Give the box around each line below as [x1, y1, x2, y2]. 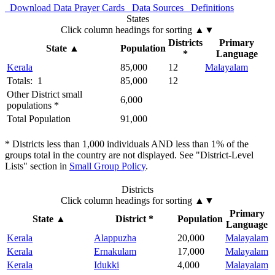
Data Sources [127, 2, 184, 14]
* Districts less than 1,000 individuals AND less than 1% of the [5, 139, 249, 150]
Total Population [7, 114, 71, 125]
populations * [7, 100, 59, 111]
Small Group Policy [69, 161, 145, 172]
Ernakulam [94, 246, 136, 257]
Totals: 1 [7, 76, 42, 87]
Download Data [5, 2, 72, 14]
